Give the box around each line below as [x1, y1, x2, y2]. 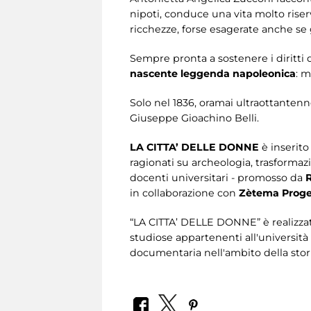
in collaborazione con [130, 187, 239, 200]
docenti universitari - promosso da [130, 171, 305, 185]
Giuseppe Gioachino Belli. [130, 112, 259, 125]
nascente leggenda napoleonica [130, 67, 296, 81]
